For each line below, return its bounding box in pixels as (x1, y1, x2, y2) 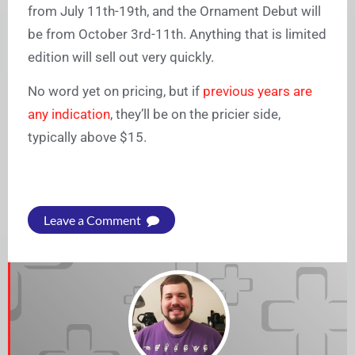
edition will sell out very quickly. (28, 49, 214, 66)
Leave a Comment (44, 212, 143, 228)
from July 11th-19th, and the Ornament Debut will (28, 3, 321, 20)
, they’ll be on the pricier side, (110, 106, 281, 123)
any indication (28, 106, 110, 123)
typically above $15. (28, 129, 147, 146)
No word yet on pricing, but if (28, 83, 203, 100)
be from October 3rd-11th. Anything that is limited (28, 26, 326, 43)
